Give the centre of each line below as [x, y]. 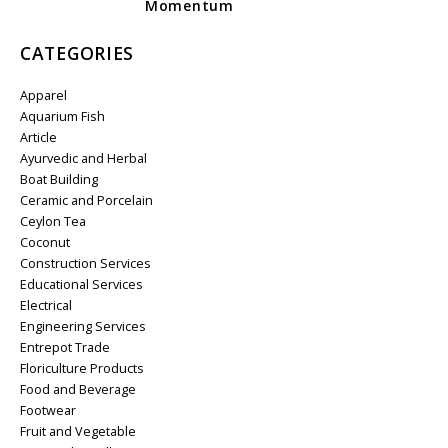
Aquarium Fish [62, 117]
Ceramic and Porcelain [86, 201]
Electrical [46, 306]
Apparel [43, 96]
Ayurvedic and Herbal [83, 159]
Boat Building [59, 180]
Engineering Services [83, 327]
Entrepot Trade [65, 348]
